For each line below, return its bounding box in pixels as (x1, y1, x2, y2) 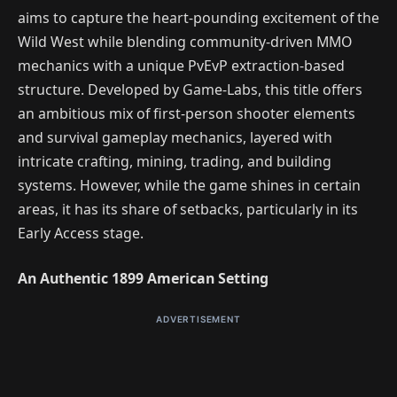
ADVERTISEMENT (156, 313, 241, 324)
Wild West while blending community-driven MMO (18, 31, 352, 51)
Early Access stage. (18, 222, 144, 243)
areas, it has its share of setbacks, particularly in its (18, 198, 358, 219)
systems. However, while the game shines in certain (18, 175, 361, 195)
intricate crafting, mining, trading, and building (18, 151, 331, 171)
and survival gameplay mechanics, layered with (18, 127, 332, 147)
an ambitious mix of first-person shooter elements (18, 103, 355, 123)
